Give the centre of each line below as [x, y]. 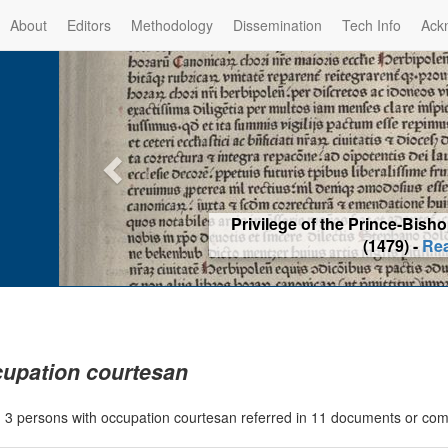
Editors [89, 25]
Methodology [172, 25]
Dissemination [277, 25]
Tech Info [371, 25]
